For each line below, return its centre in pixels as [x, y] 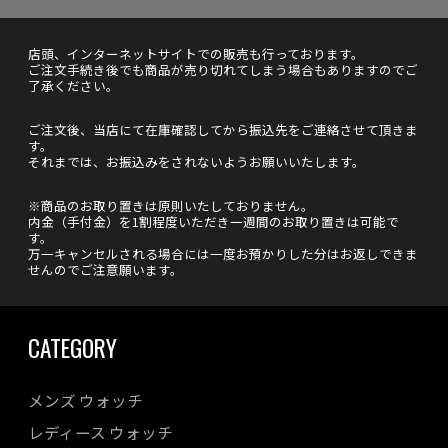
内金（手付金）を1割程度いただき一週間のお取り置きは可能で [213, 222]
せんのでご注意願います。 [105, 270]
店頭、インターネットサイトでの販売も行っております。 [196, 54]
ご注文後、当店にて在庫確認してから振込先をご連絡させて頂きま [223, 130]
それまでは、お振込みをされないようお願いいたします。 [196, 162]
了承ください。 [73, 86]
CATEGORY [72, 348]
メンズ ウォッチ [85, 400]
